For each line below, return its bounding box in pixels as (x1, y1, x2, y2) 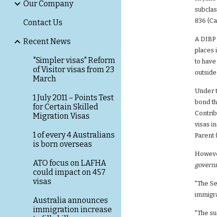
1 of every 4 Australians (33, 130, 115, 139)
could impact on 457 (33, 168, 106, 177)
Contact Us (23, 18, 62, 27)
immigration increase (33, 205, 112, 214)
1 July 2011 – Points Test (33, 93, 114, 102)
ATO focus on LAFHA (33, 158, 106, 168)
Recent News (23, 37, 71, 46)
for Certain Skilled (33, 102, 98, 111)
